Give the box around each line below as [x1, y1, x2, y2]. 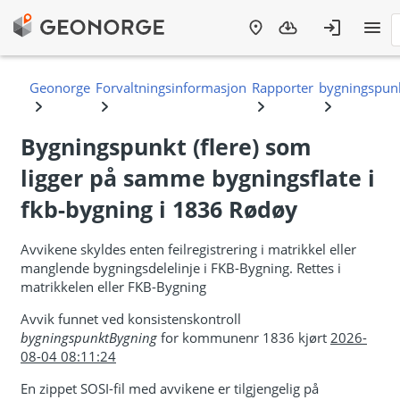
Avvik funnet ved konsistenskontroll [21, 309, 241, 328]
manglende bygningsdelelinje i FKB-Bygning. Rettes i [21, 258, 341, 277]
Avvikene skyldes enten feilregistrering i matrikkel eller [21, 239, 356, 258]
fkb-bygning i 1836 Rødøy [21, 193, 297, 224]
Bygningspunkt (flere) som [21, 130, 312, 162]
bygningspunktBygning [21, 328, 157, 346]
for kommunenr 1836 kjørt [157, 328, 330, 346]
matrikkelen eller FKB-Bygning [21, 277, 206, 296]
